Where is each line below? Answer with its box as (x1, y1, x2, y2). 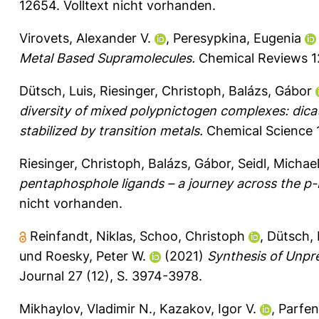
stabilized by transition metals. (19, 122, 203, 138)
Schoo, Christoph (140, 228, 245, 244)
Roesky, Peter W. (46, 248, 146, 263)
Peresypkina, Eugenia (173, 30, 301, 46)
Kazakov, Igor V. (159, 300, 256, 316)
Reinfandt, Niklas (30, 228, 132, 244)
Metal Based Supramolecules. (19, 50, 195, 66)
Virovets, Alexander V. (19, 30, 151, 46)
